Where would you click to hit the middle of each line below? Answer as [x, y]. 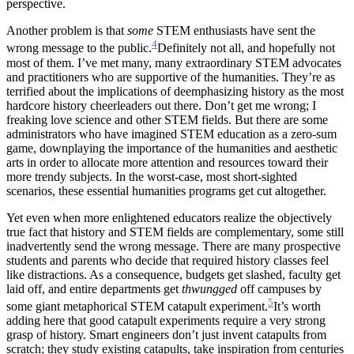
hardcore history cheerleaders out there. [104, 105]
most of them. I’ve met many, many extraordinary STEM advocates [174, 62]
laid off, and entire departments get [94, 288]
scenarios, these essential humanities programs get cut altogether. [166, 190]
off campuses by [279, 288]
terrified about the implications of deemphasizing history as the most [175, 91]
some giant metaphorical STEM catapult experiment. [137, 307]
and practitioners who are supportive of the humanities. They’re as [171, 77]
